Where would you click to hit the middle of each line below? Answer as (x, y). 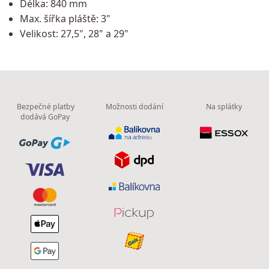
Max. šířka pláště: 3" (65, 18)
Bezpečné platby (45, 107)
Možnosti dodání (134, 107)
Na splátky (224, 107)
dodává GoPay (45, 117)
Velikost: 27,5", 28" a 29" (74, 33)
